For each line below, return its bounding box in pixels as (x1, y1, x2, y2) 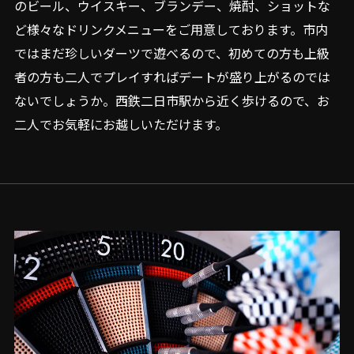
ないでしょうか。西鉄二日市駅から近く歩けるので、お (13, 91, 330, 110)
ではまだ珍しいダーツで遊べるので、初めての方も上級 (13, 43, 330, 62)
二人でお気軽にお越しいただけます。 (13, 115, 228, 134)
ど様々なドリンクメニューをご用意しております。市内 (13, 20, 328, 39)
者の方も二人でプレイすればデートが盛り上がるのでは (13, 67, 330, 86)
